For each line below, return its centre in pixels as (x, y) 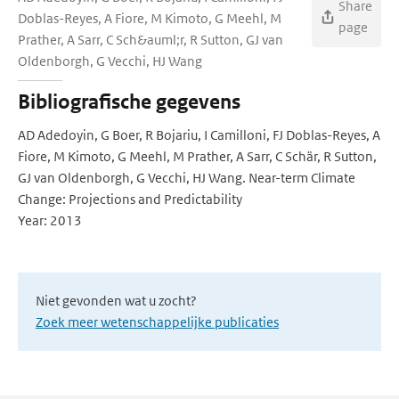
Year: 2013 (50, 220)
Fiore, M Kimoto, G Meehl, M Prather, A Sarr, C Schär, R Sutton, (197, 156)
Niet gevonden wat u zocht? (116, 301)
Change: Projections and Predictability (130, 199)
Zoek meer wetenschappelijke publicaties (157, 322)
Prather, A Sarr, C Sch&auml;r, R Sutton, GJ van (151, 40)
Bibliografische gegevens (129, 102)
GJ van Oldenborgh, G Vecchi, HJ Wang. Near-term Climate (187, 178)
